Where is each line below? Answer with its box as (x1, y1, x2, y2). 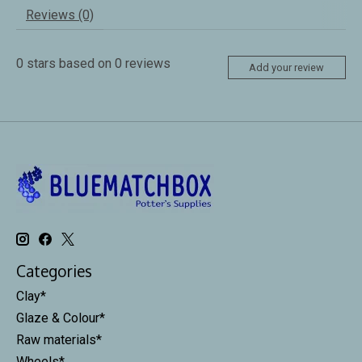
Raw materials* (16, 331, 102, 347)
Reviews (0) (26, 6, 94, 23)
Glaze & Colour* (16, 309, 105, 326)
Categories (16, 261, 92, 282)
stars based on (23, 55, 115, 71)
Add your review (249, 61, 325, 74)
